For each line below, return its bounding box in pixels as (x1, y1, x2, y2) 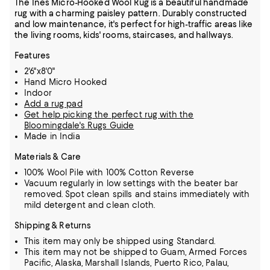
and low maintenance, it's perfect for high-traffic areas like (14, 19, 253, 30)
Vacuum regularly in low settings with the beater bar (24, 178, 238, 189)
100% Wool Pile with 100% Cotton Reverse (24, 168, 195, 178)
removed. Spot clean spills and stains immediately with (24, 189, 250, 199)
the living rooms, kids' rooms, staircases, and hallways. (14, 30, 234, 40)
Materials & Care (14, 152, 81, 162)
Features (14, 51, 51, 61)
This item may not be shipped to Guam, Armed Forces (24, 247, 248, 257)
